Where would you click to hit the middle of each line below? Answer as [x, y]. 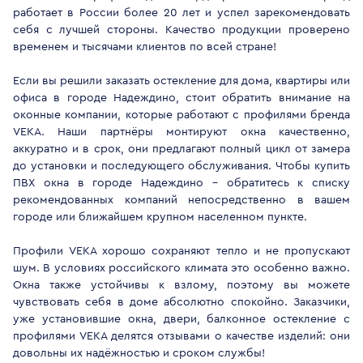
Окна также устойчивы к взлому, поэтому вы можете [181, 285]
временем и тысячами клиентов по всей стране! [145, 47]
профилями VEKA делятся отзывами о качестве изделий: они [181, 336]
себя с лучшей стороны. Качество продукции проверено [181, 30]
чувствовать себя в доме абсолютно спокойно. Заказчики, [181, 302]
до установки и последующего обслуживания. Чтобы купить [181, 166]
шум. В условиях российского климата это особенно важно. [181, 268]
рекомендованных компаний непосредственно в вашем [181, 200]
